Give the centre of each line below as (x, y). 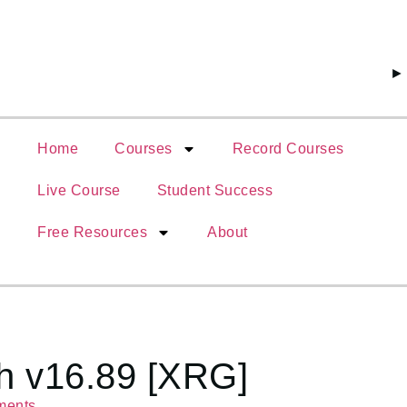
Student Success (214, 190)
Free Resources (92, 232)
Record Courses (288, 149)
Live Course (79, 190)
